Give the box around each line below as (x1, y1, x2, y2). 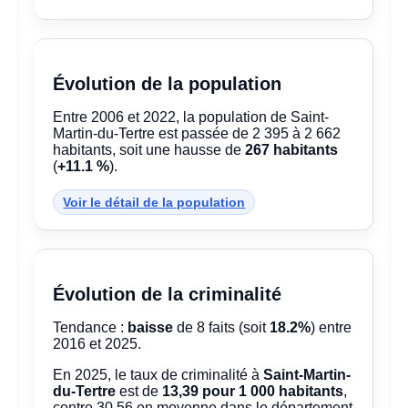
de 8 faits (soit (173, 320, 270, 336)
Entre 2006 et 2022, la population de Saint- (53, 109, 330, 126)
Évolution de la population (53, 74, 282, 95)
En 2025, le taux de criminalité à (53, 367, 264, 383)
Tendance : (53, 320, 128, 336)
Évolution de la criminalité (53, 284, 282, 305)
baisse (127, 320, 174, 336)
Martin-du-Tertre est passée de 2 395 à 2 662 (53, 126, 342, 142)
